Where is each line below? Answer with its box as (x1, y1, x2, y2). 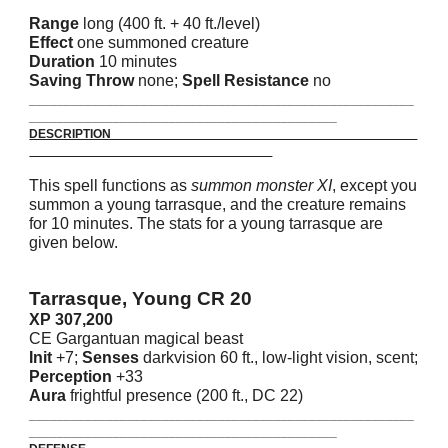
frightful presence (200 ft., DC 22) (70, 387, 304, 404)
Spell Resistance (182, 72, 310, 89)
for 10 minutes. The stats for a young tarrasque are (29, 215, 384, 232)
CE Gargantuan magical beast (29, 330, 244, 347)
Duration (29, 53, 100, 70)
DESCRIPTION (29, 127, 418, 141)
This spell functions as (29, 177, 192, 194)
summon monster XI (191, 177, 333, 194)
